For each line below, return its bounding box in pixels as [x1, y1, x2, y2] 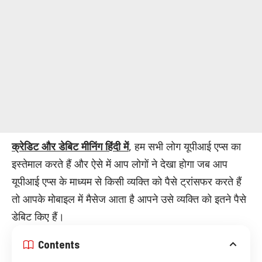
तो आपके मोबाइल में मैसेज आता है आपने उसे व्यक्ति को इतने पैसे [12, 191, 246, 206]
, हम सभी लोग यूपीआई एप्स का [129, 139, 241, 153]
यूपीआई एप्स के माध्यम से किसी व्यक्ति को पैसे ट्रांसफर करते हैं [12, 174, 242, 188]
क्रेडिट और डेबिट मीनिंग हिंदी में [12, 139, 129, 153]
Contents [38, 237, 80, 251]
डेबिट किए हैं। [12, 209, 64, 223]
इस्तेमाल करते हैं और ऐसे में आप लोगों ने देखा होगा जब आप [12, 156, 227, 171]
